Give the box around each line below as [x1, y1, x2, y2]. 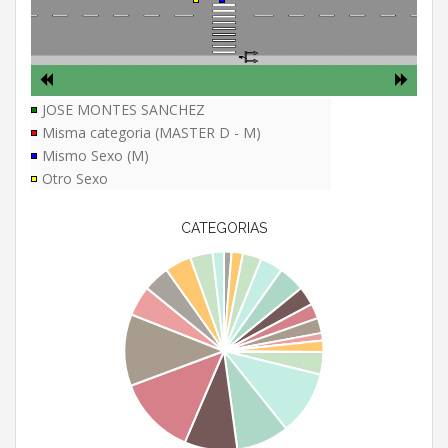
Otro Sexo [42, 169, 108, 189]
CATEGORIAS [181, 220, 267, 237]
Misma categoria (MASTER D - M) [42, 123, 261, 143]
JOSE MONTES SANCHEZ [42, 100, 205, 120]
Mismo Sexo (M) [42, 146, 149, 166]
